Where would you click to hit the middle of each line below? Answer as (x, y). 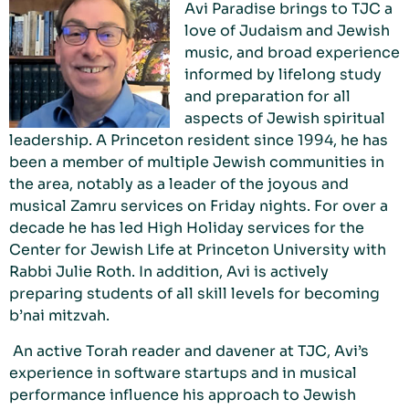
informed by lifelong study (283, 75)
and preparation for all (267, 97)
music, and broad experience (292, 53)
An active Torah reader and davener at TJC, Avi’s (191, 351)
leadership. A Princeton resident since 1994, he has (199, 141)
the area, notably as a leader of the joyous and (179, 184)
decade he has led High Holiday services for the (187, 228)
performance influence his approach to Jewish (183, 394)
